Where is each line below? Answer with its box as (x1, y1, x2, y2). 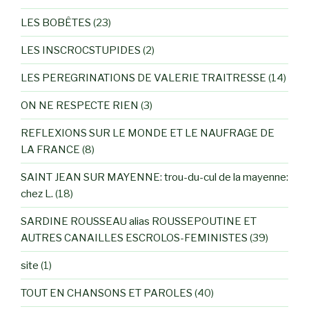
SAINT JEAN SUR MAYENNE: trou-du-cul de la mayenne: (21, 170, 288, 183)
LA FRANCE (21, 143, 80, 156)
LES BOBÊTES (21, 16, 91, 29)
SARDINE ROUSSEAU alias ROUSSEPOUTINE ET (21, 215, 257, 228)
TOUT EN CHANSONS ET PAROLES (21, 286, 192, 299)
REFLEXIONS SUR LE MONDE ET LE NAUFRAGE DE (21, 126, 275, 139)
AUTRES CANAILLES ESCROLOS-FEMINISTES (21, 231, 248, 244)
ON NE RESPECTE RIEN (21, 99, 139, 112)
